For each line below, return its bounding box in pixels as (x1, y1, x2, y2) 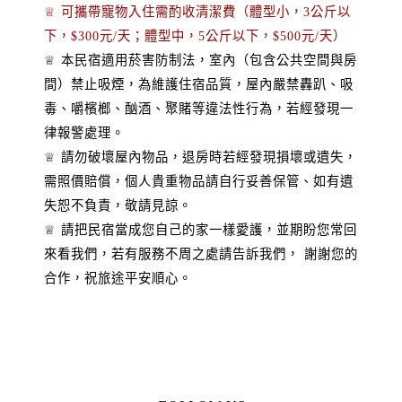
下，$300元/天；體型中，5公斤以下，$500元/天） (44, 29, 346, 43)
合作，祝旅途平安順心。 (44, 271, 192, 285)
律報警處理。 (44, 126, 125, 140)
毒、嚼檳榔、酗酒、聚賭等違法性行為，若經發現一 (44, 101, 354, 116)
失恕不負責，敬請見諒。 (44, 198, 192, 213)
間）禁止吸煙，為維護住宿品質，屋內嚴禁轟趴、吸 (44, 77, 354, 92)
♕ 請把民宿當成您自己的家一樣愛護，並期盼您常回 (44, 223, 357, 237)
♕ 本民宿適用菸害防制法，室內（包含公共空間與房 (44, 53, 357, 67)
